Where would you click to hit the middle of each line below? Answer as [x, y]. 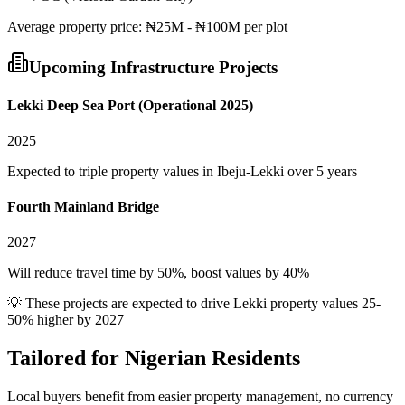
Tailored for [66, 358]
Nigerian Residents [212, 358]
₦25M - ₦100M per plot [217, 26]
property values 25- [324, 304]
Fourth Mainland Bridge [83, 207]
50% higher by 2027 [66, 320]
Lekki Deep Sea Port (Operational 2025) [130, 105]
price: [126, 26]
